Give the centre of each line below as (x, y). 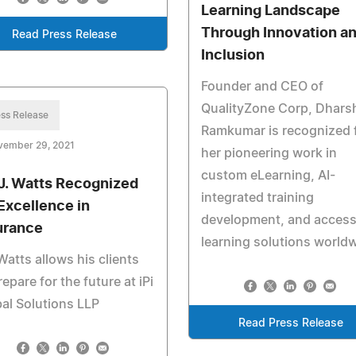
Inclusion (232, 55)
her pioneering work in (269, 153)
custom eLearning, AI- (268, 175)
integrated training (257, 197)
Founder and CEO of (262, 86)
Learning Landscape (270, 11)
